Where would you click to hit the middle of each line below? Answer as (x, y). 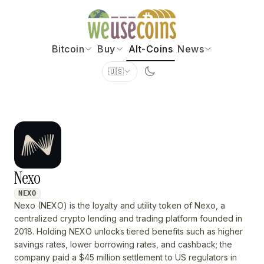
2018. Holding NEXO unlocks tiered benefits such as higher (128, 232)
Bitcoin (68, 49)
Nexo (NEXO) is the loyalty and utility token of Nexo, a (120, 206)
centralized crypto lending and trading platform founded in (128, 219)
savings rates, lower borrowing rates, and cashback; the (123, 245)
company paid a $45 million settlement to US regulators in (126, 258)
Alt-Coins (151, 49)
